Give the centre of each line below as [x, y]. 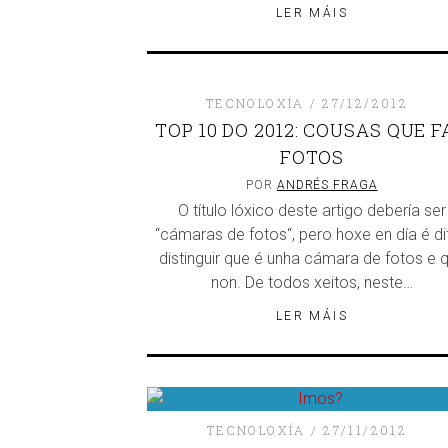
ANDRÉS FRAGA [327, 185]
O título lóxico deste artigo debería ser [312, 210]
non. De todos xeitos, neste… [312, 282]
